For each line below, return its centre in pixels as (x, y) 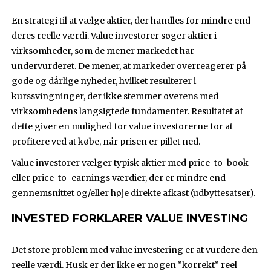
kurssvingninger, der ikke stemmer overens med (115, 96)
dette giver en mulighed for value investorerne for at (122, 127)
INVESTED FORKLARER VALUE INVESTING (130, 219)
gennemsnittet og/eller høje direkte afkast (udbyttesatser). (134, 193)
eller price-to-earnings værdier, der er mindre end (119, 178)
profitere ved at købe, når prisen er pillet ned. (106, 142)
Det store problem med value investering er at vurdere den (135, 250)
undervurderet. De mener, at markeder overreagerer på (129, 66)
